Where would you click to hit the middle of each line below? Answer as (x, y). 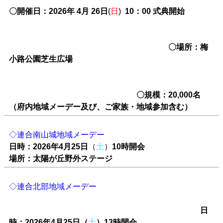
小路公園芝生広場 (109, 59)
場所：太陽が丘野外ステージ (61, 158)
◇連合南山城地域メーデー (57, 134)
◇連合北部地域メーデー (109, 186)
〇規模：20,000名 (105, 95)
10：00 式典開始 (167, 11)
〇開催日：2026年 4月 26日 (58, 11)
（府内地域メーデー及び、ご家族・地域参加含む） (101, 107)
